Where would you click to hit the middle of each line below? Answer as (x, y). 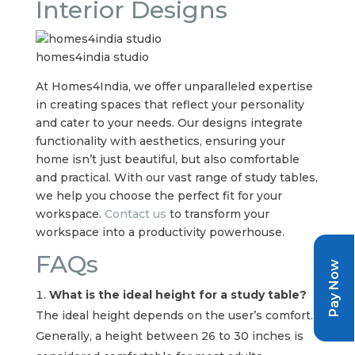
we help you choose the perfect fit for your (158, 196)
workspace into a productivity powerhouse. (160, 233)
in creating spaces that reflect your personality (170, 105)
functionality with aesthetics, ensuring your (160, 141)
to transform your (218, 214)
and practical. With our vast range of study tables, (176, 178)
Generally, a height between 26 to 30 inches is (169, 336)
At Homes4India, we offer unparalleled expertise (174, 87)
